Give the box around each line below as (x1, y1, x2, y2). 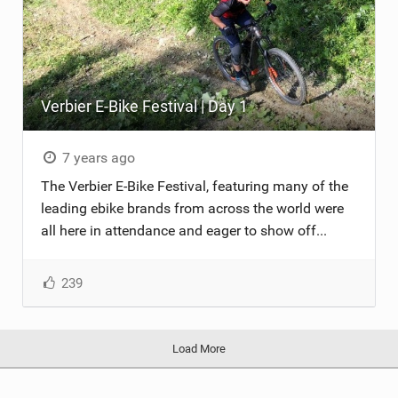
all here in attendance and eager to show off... (40, 221, 327, 239)
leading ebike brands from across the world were (40, 199, 344, 217)
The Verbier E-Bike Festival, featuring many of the (40, 177, 348, 195)
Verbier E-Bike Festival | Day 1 (40, 96, 248, 115)
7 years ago (59, 148, 136, 166)
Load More (171, 341, 226, 355)
